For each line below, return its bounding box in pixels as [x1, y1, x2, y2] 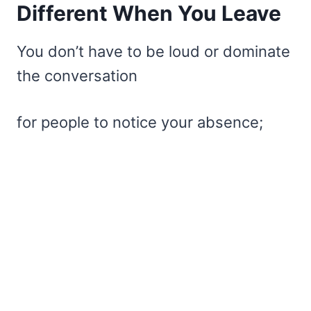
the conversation [17, 66, 137, 85]
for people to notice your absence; [17, 112, 263, 131]
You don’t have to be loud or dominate [17, 42, 290, 60]
